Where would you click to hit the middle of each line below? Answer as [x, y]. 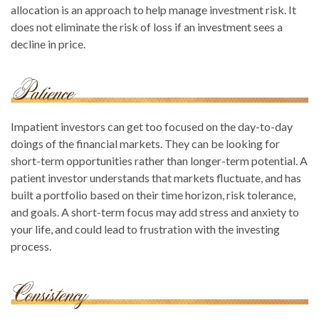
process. [31, 246]
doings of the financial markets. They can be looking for [145, 143]
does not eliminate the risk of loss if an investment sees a [147, 27]
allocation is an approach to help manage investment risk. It [153, 10]
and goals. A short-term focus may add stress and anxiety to [155, 211]
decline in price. [48, 44]
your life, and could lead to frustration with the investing [145, 229]
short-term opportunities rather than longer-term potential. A [159, 160]
